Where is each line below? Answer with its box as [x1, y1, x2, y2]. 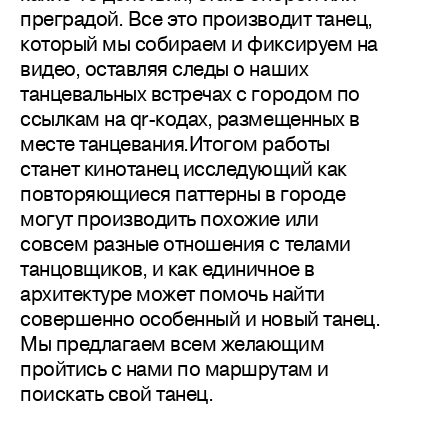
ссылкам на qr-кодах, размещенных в [20, 104, 360, 133]
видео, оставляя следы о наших [20, 54, 309, 83]
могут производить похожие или [20, 204, 319, 233]
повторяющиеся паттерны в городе [20, 179, 346, 208]
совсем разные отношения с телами [20, 229, 351, 258]
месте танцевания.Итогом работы [20, 129, 330, 158]
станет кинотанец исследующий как [20, 154, 347, 183]
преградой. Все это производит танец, [20, 4, 373, 33]
